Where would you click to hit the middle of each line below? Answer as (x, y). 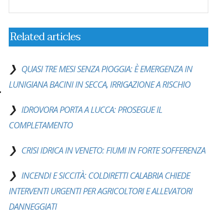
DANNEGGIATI (32, 207)
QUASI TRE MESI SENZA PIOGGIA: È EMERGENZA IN (107, 69)
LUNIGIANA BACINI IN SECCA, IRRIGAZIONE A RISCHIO (99, 85)
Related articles (45, 37)
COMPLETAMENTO (40, 125)
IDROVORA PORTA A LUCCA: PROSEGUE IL (92, 110)
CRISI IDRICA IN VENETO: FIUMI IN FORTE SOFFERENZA (113, 150)
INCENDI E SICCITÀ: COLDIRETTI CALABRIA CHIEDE (105, 176)
